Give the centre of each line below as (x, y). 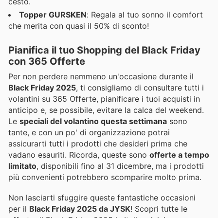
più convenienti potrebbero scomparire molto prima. (105, 177)
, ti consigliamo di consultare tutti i (140, 87)
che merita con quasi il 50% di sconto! (79, 26)
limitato (22, 166)
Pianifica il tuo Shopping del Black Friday (104, 50)
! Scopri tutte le (159, 209)
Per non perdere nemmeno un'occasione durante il (101, 76)
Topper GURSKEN (53, 14)
